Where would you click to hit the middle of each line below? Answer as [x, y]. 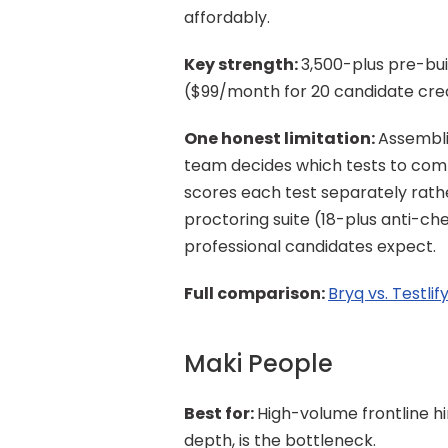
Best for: [220, 413]
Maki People [258, 363]
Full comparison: [256, 293]
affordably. [227, 17]
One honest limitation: [281, 138]
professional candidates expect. [310, 246]
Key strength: [242, 64]
